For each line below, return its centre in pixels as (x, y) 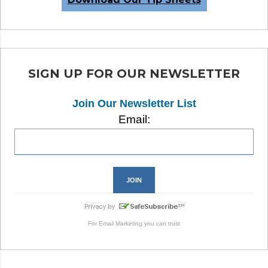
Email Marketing (121, 224)
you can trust (161, 224)
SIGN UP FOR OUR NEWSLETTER (134, 74)
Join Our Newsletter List (134, 104)
